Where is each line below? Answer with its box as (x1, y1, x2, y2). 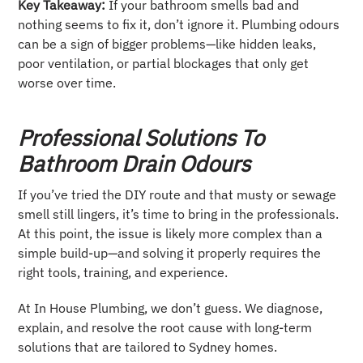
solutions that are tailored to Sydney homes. (18, 339, 278, 356)
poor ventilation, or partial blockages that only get (18, 55, 310, 72)
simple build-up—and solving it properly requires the (18, 245, 322, 262)
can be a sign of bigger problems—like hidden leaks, (18, 36, 317, 53)
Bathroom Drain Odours (18, 149, 251, 178)
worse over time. (18, 75, 117, 92)
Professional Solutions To (18, 123, 265, 152)
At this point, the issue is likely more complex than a (18, 225, 323, 242)
